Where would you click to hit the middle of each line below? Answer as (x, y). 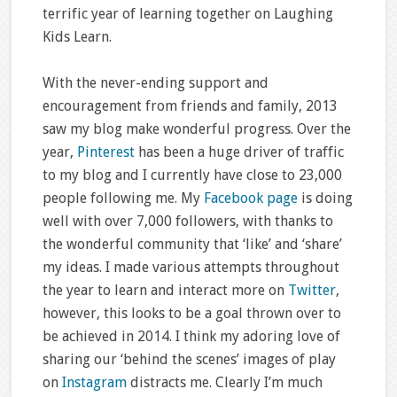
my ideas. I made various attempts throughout (191, 268)
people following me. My (123, 198)
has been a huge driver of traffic (239, 152)
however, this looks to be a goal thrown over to (191, 314)
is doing (325, 198)
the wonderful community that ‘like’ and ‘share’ (192, 245)
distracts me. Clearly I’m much (226, 383)
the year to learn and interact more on (165, 291)
